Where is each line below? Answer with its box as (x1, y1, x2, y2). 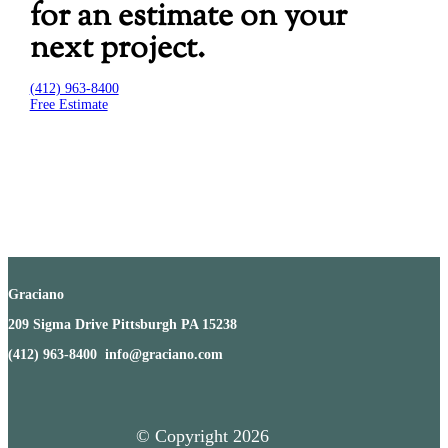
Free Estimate (29, 97, 108, 113)
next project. (29, 25, 205, 72)
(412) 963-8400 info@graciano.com (8, 347, 223, 363)
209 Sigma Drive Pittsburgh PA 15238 (8, 317, 237, 333)
